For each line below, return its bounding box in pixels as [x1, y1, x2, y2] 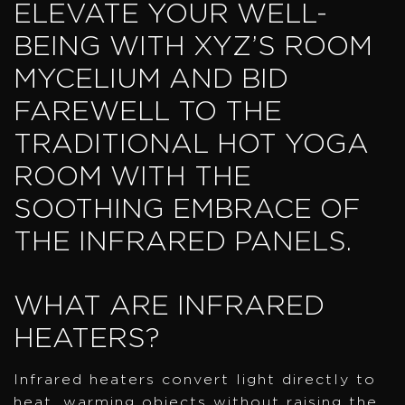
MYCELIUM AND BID [14, 65, 288, 93]
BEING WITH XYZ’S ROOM [14, 33, 372, 61]
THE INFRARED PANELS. [14, 228, 352, 256]
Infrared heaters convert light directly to [14, 372, 376, 387]
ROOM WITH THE [14, 163, 251, 191]
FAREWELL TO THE [14, 98, 282, 126]
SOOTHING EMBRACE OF [14, 195, 361, 223]
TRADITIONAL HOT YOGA [14, 130, 369, 158]
